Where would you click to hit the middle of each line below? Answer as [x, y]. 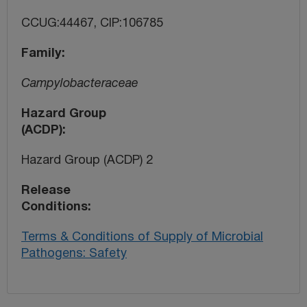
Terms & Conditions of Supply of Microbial [142, 237]
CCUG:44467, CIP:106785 [92, 23]
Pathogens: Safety [74, 254]
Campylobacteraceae [80, 84]
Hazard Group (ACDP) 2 [87, 160]
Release [46, 191]
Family [41, 53]
